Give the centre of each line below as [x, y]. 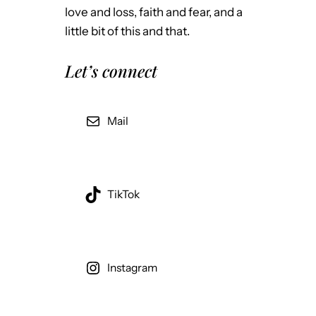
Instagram [132, 268]
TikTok [123, 195]
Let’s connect [111, 71]
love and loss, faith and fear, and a [154, 12]
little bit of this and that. [127, 31]
